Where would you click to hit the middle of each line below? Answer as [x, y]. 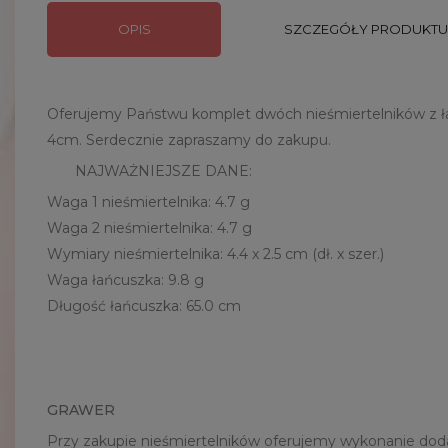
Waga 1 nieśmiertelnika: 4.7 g [148, 202]
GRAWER [81, 410]
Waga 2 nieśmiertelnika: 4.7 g [149, 228]
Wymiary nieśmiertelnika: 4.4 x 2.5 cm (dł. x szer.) [215, 254]
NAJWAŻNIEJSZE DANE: [149, 171]
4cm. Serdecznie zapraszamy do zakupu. [189, 140]
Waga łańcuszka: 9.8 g [125, 280]
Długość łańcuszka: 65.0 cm [144, 306]
